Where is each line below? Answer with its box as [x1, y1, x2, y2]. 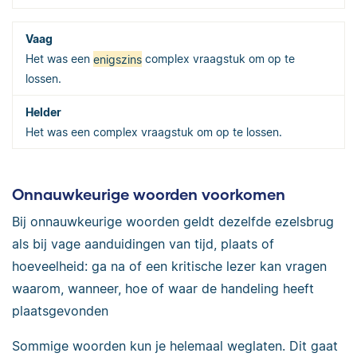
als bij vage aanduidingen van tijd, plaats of [12, 235, 274, 252]
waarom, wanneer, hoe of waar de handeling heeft [12, 280, 314, 296]
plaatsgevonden [12, 302, 108, 319]
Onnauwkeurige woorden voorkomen [12, 185, 285, 204]
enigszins [93, 52, 142, 66]
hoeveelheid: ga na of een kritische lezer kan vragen [12, 257, 327, 274]
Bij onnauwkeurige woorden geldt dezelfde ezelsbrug [12, 213, 334, 229]
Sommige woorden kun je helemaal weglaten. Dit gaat [12, 337, 338, 354]
